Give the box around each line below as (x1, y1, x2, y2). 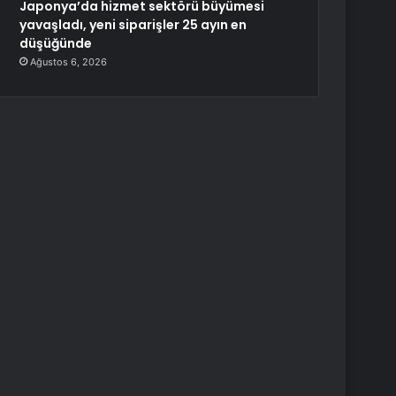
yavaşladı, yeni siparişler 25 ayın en (19, 16, 247, 34)
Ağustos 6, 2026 (30, 56, 108, 68)
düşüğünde (19, 34, 93, 52)
